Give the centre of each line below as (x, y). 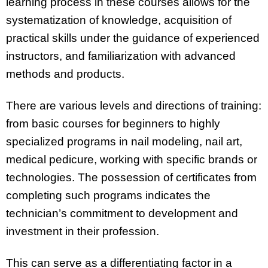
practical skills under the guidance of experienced (133, 38)
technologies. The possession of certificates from (131, 178)
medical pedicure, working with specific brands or (132, 160)
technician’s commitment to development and (122, 214)
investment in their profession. (83, 232)
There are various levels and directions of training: (134, 106)
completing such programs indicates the (108, 196)
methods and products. (65, 74)
